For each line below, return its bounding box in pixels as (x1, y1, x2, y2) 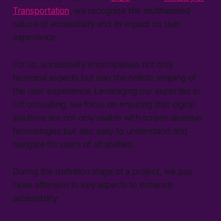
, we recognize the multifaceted (69, 5, 191, 16)
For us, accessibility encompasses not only (12, 59, 173, 70)
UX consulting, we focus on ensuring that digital (12, 99, 194, 110)
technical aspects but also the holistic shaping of (12, 73, 196, 83)
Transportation (12, 5, 70, 16)
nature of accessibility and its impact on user (12, 19, 181, 29)
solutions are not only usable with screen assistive (12, 112, 202, 123)
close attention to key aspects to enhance (12, 180, 173, 190)
